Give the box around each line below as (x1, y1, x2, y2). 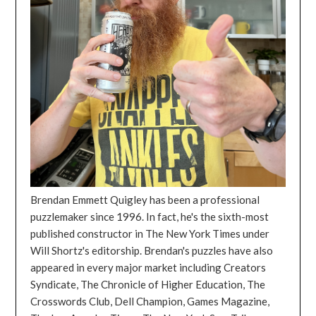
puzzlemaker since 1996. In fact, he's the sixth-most (30, 209, 269, 223)
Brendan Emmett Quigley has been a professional (30, 193, 260, 206)
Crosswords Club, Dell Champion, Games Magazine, (30, 294, 270, 308)
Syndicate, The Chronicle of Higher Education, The (30, 277, 266, 291)
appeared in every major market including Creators (30, 260, 267, 274)
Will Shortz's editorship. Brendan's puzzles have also (30, 243, 274, 257)
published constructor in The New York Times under (30, 226, 270, 240)
